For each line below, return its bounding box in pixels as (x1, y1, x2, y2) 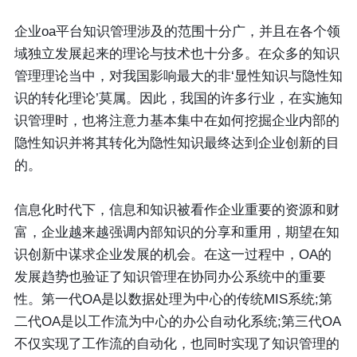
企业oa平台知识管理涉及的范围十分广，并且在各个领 (14, 24, 340, 40)
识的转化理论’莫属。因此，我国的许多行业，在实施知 (14, 91, 343, 107)
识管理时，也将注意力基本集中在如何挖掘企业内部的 (14, 113, 339, 129)
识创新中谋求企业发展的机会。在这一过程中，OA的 (14, 247, 331, 263)
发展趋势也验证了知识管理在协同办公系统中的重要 (14, 269, 326, 285)
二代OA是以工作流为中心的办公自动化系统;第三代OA (14, 314, 341, 330)
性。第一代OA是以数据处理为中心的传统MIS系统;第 (14, 292, 332, 308)
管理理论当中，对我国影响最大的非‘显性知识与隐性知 (14, 69, 343, 84)
